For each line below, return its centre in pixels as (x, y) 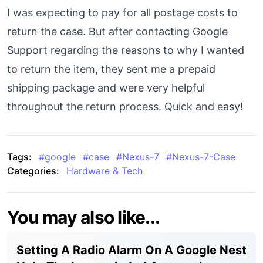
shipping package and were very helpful (106, 88)
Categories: (33, 171)
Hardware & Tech (104, 171)
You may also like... (83, 218)
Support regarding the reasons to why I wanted (126, 50)
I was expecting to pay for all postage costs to (122, 13)
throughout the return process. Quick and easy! (125, 107)
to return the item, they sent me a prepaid (111, 69)
